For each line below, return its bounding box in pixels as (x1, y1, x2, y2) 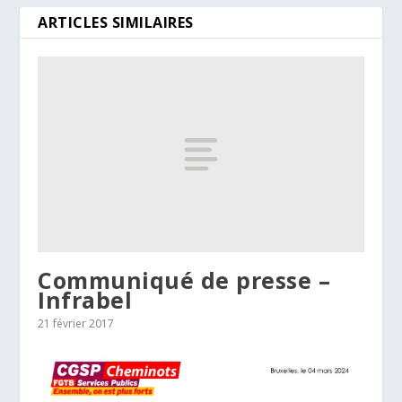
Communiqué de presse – (38, 264, 331, 295)
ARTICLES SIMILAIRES (38, 13, 194, 33)
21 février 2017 (38, 315, 115, 331)
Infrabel (38, 284, 133, 315)
